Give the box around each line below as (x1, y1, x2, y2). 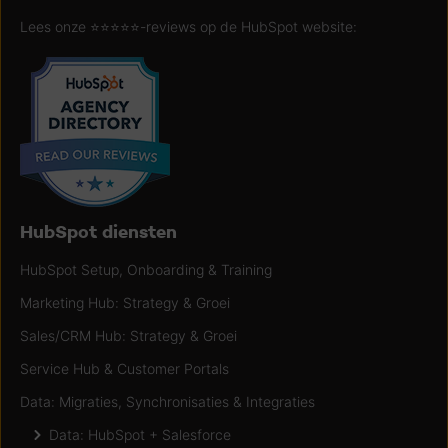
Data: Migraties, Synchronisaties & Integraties (20, 392, 315, 410)
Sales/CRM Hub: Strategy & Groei (20, 326, 237, 344)
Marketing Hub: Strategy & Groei (20, 293, 230, 311)
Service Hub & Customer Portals (20, 359, 229, 377)
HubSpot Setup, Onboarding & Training (20, 260, 272, 278)
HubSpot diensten (20, 219, 177, 244)
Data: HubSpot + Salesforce (45, 425, 231, 443)
